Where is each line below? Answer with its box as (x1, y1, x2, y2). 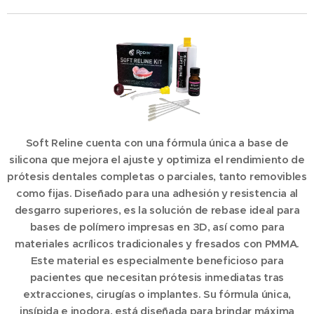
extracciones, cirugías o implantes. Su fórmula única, (23, 287, 291, 301)
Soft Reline (25, 135, 83, 149)
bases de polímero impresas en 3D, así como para (29, 219, 285, 233)
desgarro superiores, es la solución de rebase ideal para (14, 203, 300, 217)
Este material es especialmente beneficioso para (30, 253, 284, 267)
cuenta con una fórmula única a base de (83, 135, 289, 149)
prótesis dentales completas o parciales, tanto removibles (7, 169, 307, 183)
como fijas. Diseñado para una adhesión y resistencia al (15, 186, 299, 200)
